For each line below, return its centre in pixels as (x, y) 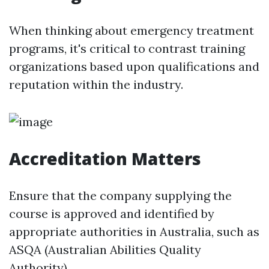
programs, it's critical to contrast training (127, 48)
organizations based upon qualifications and (134, 66)
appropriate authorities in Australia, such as (134, 231)
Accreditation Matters (105, 159)
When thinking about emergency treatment (131, 30)
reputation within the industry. (96, 84)
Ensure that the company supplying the (120, 195)
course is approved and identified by (112, 213)
